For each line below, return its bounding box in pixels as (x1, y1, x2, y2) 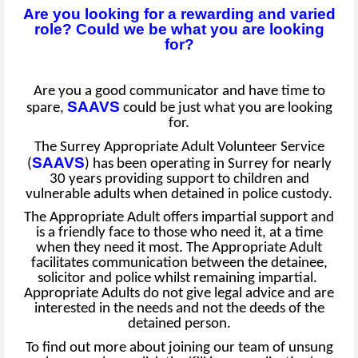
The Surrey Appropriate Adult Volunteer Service (34, 139, 324, 155)
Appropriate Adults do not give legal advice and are (24, 286, 334, 302)
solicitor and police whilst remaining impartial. (38, 271, 320, 287)
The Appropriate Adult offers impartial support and (24, 210, 334, 226)
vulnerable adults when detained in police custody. (26, 186, 332, 202)
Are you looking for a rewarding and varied (22, 5, 336, 22)
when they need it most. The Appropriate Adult (36, 241, 322, 257)
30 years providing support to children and (49, 171, 309, 187)
